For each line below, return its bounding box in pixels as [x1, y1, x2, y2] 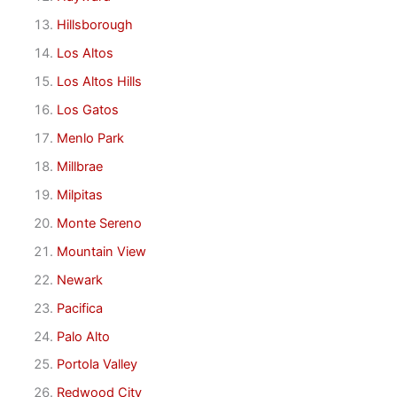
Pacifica [56, 300, 103, 316]
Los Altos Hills [56, 74, 142, 90]
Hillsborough [56, 17, 133, 34]
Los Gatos [56, 102, 119, 119]
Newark [56, 271, 103, 288]
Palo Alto [56, 328, 110, 345]
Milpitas [56, 186, 103, 203]
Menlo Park [56, 129, 124, 146]
